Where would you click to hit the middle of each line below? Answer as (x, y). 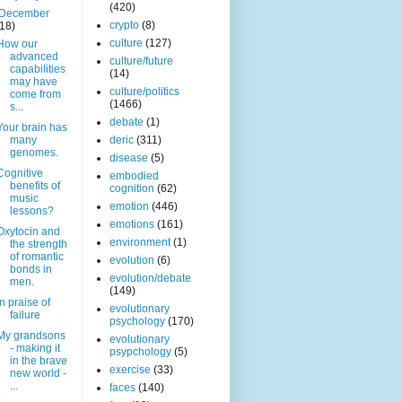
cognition (132, 189)
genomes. (34, 153)
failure (25, 315)
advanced (34, 57)
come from (35, 95)
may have (33, 82)
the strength (38, 245)
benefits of (35, 186)
